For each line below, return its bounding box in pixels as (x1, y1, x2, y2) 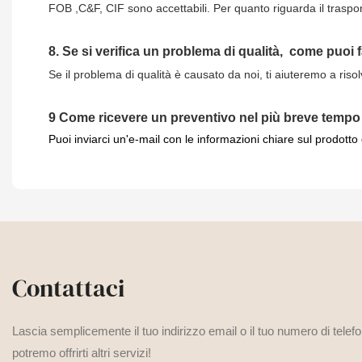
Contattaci (12, 271, 124, 305)
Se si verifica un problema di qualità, (62, 44, 286, 58)
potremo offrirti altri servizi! (12, 345, 151, 360)
